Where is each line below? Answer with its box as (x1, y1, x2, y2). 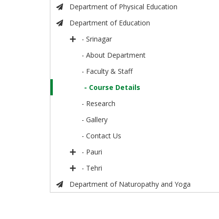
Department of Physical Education (69, 2, 177, 12)
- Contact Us (82, 131, 122, 141)
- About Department (82, 50, 146, 60)
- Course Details (84, 83, 141, 92)
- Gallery (82, 115, 108, 125)
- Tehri (82, 163, 103, 173)
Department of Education (69, 18, 150, 28)
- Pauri (82, 147, 103, 157)
